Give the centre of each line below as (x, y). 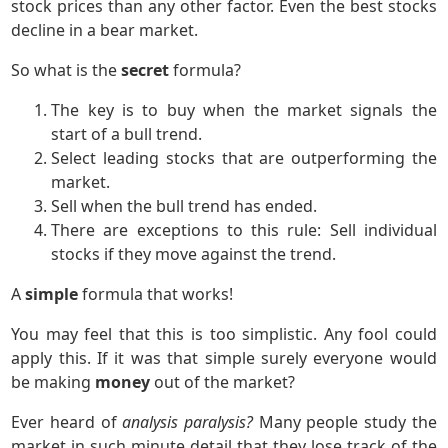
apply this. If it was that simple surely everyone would (224, 358)
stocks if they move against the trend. (194, 254)
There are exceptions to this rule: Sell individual (244, 230)
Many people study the (345, 422)
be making (53, 382)
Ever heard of (67, 422)
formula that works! (156, 294)
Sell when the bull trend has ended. (184, 206)
